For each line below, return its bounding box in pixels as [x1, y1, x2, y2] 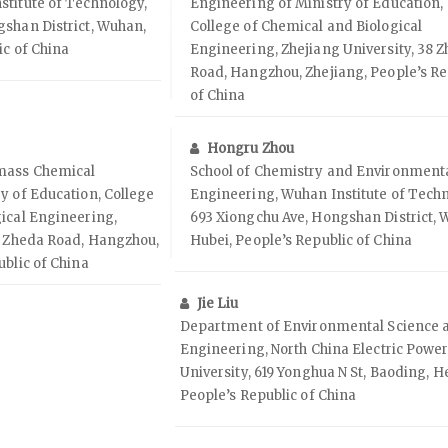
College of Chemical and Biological [189, 18, 423, 35]
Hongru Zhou [206, 140, 294, 157]
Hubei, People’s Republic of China [189, 232, 412, 249]
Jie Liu [196, 295, 239, 312]
